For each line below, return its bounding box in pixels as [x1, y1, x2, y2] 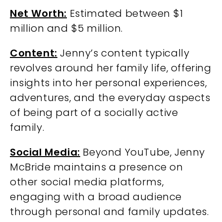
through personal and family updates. [10, 205, 209, 219]
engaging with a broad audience [10, 190, 182, 204]
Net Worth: [10, 6, 67, 20]
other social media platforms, [10, 175, 164, 189]
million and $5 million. [10, 21, 123, 35]
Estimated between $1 [67, 6, 183, 20]
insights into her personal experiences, [10, 76, 207, 90]
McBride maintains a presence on [10, 160, 183, 174]
